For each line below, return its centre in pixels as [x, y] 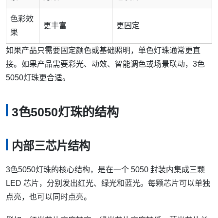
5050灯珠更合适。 [38, 77]
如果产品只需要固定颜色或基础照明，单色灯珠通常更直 [103, 50]
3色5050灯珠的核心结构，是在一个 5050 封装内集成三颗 [105, 169]
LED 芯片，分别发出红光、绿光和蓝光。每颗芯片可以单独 [108, 183]
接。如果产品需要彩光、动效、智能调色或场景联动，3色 [105, 64]
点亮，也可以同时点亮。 [49, 197]
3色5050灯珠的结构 [65, 112]
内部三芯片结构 [51, 146]
